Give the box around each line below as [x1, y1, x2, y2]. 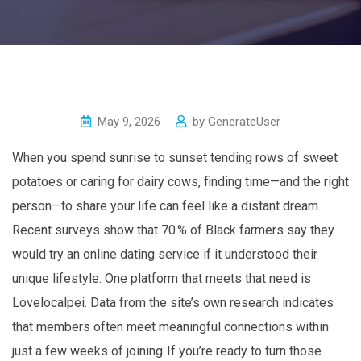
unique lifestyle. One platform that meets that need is [12, 271, 311, 287]
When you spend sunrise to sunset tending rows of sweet [12, 150, 338, 166]
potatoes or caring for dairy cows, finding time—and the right [12, 174, 349, 190]
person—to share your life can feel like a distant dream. [12, 198, 321, 214]
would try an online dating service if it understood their [12, 247, 317, 263]
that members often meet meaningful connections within [12, 319, 329, 335]
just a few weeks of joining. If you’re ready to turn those [12, 343, 322, 359]
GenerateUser [208, 114, 280, 130]
